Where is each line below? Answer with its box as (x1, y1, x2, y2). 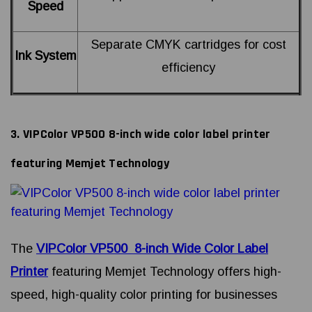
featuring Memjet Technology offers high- (48, 265, 281, 279)
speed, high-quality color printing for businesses (10, 288, 277, 302)
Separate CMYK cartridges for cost (91, 38, 286, 52)
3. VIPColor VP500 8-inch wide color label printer (10, 126, 271, 143)
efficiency (162, 61, 215, 75)
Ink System (14, 49, 77, 63)
